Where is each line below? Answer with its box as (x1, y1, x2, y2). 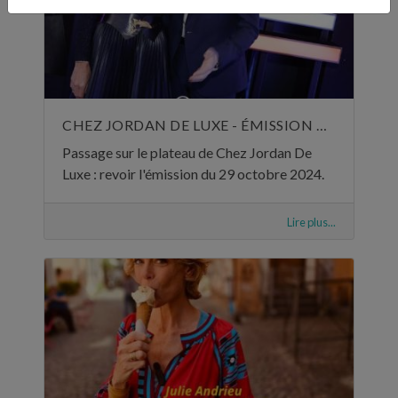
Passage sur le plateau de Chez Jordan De (62, 143, 312, 161)
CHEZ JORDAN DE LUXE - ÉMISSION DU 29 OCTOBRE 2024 (315, 115, 327, 133)
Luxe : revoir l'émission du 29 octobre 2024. (62, 164, 324, 182)
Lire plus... (287, 214, 336, 229)
